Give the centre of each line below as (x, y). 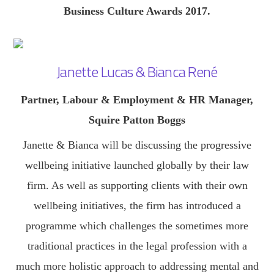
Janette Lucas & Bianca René (137, 71)
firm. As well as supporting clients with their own (137, 185)
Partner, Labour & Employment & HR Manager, (137, 99)
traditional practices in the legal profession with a (137, 246)
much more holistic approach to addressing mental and (137, 266)
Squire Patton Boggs (137, 120)
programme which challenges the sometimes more (137, 225)
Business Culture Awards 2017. (137, 11)
